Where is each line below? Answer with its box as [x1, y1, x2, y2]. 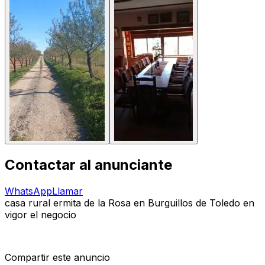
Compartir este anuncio [5, 251, 110, 263]
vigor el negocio [5, 208, 76, 221]
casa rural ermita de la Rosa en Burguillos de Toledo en [5, 196, 254, 209]
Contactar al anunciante [5, 156, 172, 173]
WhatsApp [5, 185, 52, 197]
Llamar [52, 185, 83, 197]
